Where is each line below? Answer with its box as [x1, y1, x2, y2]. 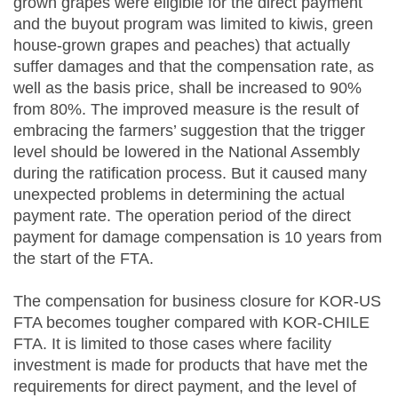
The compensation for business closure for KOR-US [13, 292, 381, 310]
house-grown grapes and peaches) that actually [13, 36, 350, 54]
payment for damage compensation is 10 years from [13, 228, 382, 246]
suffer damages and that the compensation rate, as [13, 58, 374, 76]
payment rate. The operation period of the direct [13, 207, 351, 225]
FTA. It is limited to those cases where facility [13, 335, 331, 353]
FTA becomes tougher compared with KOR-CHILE [13, 314, 370, 331]
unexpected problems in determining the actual [13, 186, 345, 203]
